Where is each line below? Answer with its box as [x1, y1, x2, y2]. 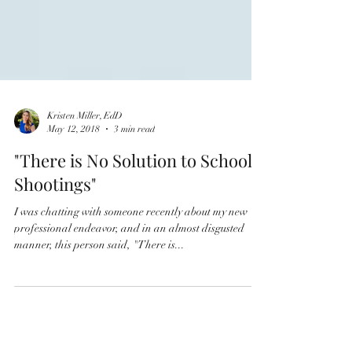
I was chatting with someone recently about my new [14, 276, 247, 289]
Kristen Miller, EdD [47, 181, 123, 192]
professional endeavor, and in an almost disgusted [14, 292, 244, 306]
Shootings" [14, 243, 97, 266]
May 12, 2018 [47, 193, 100, 205]
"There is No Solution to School [14, 219, 252, 243]
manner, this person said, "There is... [14, 309, 185, 322]
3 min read [114, 193, 155, 205]
